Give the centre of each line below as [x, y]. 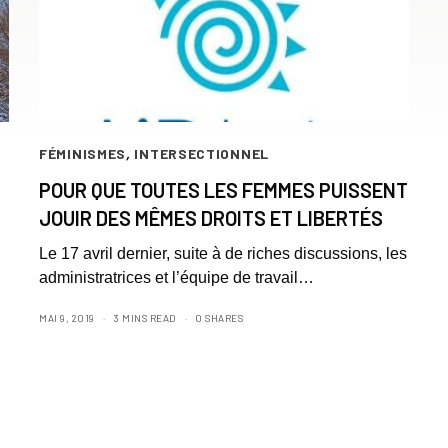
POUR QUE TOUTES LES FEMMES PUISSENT [223, 189]
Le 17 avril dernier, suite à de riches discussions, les [223, 253]
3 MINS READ [145, 317]
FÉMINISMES [82, 153]
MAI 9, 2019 [67, 317]
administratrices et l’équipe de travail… [177, 277]
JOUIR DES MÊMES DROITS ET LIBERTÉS [211, 217]
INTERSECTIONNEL [201, 153]
